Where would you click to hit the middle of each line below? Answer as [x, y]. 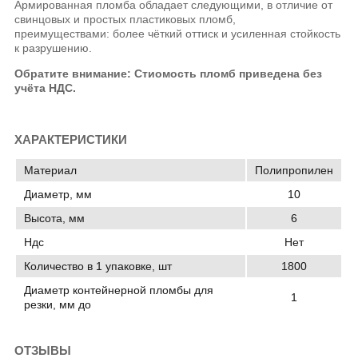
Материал [51, 170]
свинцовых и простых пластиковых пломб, [125, 20]
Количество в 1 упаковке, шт [98, 266]
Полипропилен [294, 170]
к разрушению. [54, 48]
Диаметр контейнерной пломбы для [119, 290]
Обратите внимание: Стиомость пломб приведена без [169, 74]
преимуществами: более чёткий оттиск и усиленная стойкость [178, 34]
